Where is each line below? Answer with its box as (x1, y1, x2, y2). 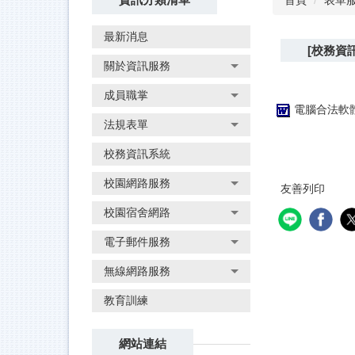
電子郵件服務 (104, 235, 170, 249)
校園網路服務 (104, 177, 170, 190)
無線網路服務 (104, 265, 170, 278)
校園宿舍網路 (104, 206, 170, 219)
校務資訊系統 (104, 147, 170, 161)
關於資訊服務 (104, 59, 170, 73)
